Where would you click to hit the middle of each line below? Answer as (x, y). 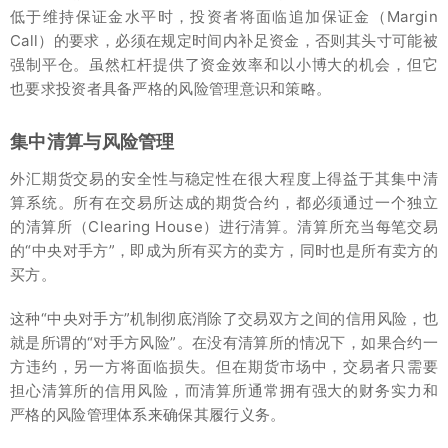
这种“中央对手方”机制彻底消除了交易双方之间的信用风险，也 (224, 318)
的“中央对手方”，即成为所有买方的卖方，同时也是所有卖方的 (224, 250)
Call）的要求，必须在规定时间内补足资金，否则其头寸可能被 (224, 40)
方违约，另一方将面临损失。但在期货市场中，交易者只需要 (224, 366)
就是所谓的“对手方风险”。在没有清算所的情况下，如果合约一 (224, 342)
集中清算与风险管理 (92, 141)
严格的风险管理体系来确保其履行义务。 (148, 414)
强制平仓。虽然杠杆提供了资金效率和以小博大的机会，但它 (224, 64)
